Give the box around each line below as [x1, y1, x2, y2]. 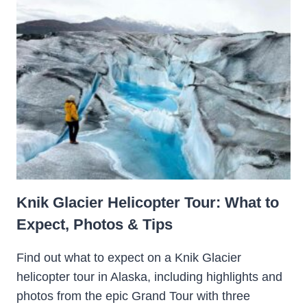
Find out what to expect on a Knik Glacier [16, 250, 241, 265]
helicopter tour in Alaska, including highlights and [16, 269, 282, 284]
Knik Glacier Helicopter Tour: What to [16, 193, 279, 211]
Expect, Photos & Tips [16, 215, 173, 233]
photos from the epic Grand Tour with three [16, 288, 250, 303]
